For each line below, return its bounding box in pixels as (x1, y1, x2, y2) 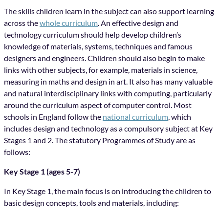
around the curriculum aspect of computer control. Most (4, 100, 192, 109)
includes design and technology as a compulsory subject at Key (4, 123, 213, 133)
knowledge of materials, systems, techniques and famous (4, 41, 193, 51)
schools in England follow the (4, 111, 103, 121)
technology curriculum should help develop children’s (4, 29, 181, 39)
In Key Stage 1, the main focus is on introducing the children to (4, 186, 211, 196)
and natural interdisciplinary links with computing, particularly (4, 88, 212, 98)
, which (168, 111, 191, 121)
